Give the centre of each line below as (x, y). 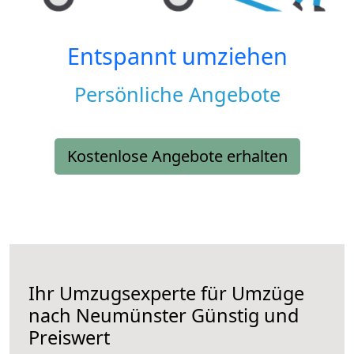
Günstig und (243, 316)
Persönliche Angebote (177, 94)
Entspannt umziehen (177, 56)
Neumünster (131, 316)
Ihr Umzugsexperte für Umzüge (166, 294)
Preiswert (69, 338)
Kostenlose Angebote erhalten (177, 156)
